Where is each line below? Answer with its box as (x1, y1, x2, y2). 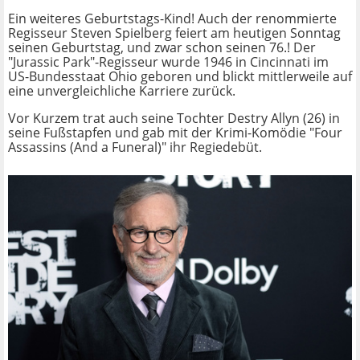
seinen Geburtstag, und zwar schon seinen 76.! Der (8, 39, 316, 57)
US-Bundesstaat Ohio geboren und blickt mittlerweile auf (8, 67, 352, 86)
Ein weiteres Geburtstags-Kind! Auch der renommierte (8, 10, 337, 28)
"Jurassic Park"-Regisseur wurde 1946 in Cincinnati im (8, 53, 329, 72)
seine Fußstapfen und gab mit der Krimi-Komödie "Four (8, 124, 342, 142)
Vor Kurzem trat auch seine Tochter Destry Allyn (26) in (8, 109, 340, 128)
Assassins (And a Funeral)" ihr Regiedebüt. (8, 138, 262, 157)
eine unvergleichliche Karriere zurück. (8, 82, 235, 100)
